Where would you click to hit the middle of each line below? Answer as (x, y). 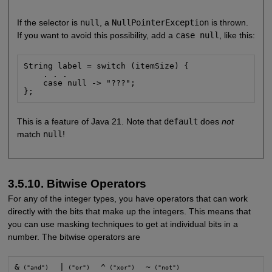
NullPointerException (160, 23)
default (181, 121)
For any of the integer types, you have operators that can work (127, 199)
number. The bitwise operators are (74, 237)
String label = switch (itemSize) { (107, 66)
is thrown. (228, 23)
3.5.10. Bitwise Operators (77, 184)
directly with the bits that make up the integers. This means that (129, 212)
